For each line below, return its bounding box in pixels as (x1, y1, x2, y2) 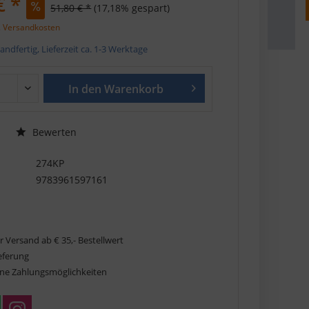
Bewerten (30, 125, 77, 139)
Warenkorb (104, 81, 164, 97)
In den (68, 81, 102, 97)
